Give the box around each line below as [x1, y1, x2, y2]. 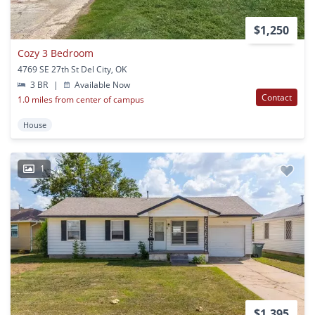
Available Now [72, 78, 131, 91]
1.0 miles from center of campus [18, 93, 144, 105]
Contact [262, 91, 292, 103]
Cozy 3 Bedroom [18, 46, 94, 60]
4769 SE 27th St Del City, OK [18, 63, 127, 75]
